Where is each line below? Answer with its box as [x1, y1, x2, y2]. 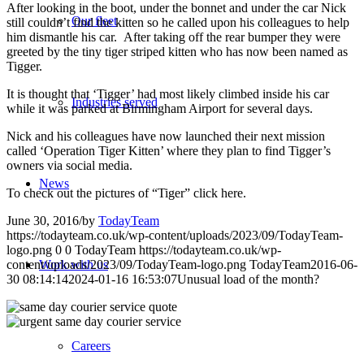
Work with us [39, 258, 108, 271]
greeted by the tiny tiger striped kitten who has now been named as [6, 44, 348, 58]
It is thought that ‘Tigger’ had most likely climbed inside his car [6, 86, 329, 101]
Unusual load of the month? [177, 271, 319, 286]
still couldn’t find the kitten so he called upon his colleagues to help [6, 15, 349, 29]
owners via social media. [6, 158, 132, 172]
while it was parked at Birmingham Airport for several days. [6, 101, 313, 115]
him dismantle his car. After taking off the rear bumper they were [6, 29, 340, 44]
